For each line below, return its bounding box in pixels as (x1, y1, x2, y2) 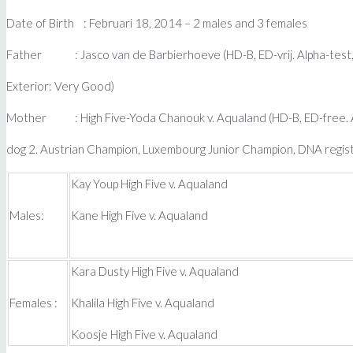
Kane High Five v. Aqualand (71, 207, 208, 222)
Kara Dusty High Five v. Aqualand (71, 263, 239, 278)
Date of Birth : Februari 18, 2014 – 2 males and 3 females (6, 15, 307, 30)
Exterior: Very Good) (6, 78, 114, 93)
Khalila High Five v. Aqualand (71, 295, 214, 310)
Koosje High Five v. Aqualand (71, 326, 217, 341)
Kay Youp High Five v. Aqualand (71, 176, 228, 191)
